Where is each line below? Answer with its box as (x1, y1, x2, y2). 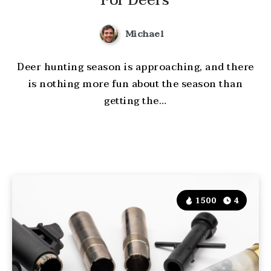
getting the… (104, 93, 167, 110)
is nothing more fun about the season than (28, 76, 243, 93)
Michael (125, 25, 164, 42)
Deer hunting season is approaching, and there (17, 59, 254, 76)
